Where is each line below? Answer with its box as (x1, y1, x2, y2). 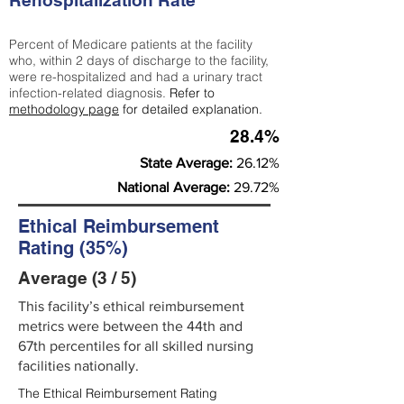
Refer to (170, 85, 215, 101)
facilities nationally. (18, 358, 139, 373)
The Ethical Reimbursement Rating (18, 385, 217, 401)
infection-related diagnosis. (9, 85, 170, 101)
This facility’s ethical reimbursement (18, 298, 244, 314)
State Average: (140, 155, 236, 170)
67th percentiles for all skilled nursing (18, 338, 253, 353)
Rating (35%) (18, 237, 128, 259)
